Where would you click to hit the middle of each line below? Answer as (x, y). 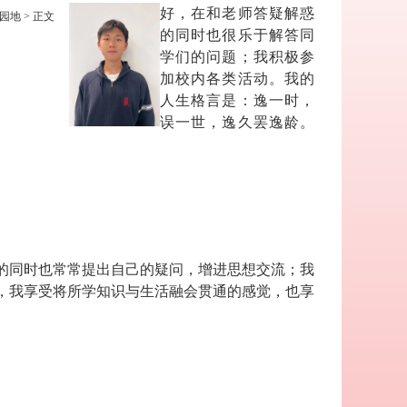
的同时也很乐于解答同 (237, 35)
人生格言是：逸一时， (237, 100)
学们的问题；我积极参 (237, 57)
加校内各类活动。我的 (237, 79)
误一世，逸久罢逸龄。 (237, 122)
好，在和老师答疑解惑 (237, 13)
